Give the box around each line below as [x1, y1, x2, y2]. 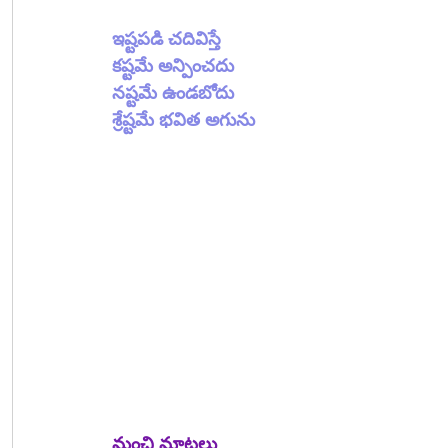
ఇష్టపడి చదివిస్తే [112, 28, 221, 49]
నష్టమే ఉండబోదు [112, 82, 234, 103]
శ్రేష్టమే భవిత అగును [112, 109, 255, 130]
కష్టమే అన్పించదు [112, 55, 234, 76]
